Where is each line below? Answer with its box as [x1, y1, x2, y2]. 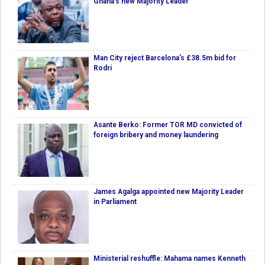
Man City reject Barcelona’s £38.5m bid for [93, 54, 236, 63]
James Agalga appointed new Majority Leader [93, 188, 244, 196]
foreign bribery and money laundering [93, 131, 218, 140]
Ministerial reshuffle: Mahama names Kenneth [93, 254, 245, 263]
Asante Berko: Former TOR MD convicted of [93, 121, 242, 130]
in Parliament [93, 198, 137, 206]
